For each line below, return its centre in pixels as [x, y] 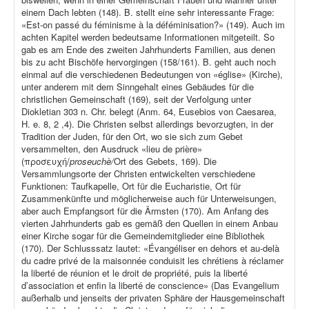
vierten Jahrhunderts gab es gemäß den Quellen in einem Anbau [150, 223]
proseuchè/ [92, 161]
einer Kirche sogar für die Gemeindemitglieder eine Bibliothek [143, 236]
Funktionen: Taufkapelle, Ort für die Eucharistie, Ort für [131, 186]
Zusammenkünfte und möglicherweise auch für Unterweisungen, [149, 199]
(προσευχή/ [46, 161]
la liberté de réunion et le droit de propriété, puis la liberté [134, 273]
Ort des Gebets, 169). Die [165, 161]
